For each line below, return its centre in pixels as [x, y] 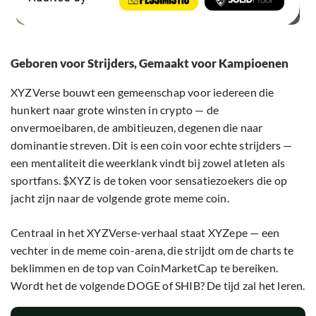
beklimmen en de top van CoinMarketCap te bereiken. [145, 268]
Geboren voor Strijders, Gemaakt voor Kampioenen [150, 63]
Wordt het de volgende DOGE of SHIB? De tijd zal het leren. [158, 286]
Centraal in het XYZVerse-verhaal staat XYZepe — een [145, 233]
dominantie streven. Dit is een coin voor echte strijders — [152, 145]
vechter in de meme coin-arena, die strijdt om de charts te [152, 250]
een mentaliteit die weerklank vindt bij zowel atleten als [148, 163]
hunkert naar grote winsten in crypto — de [115, 110]
